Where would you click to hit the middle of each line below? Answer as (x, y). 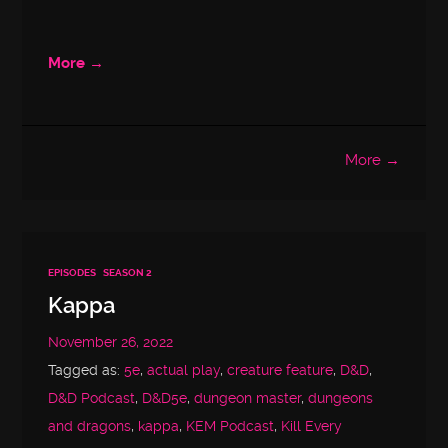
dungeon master (248, 399)
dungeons (341, 399)
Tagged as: (86, 371)
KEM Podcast (230, 427)
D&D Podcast (92, 399)
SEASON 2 (128, 273)
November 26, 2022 (111, 343)
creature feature (280, 371)
